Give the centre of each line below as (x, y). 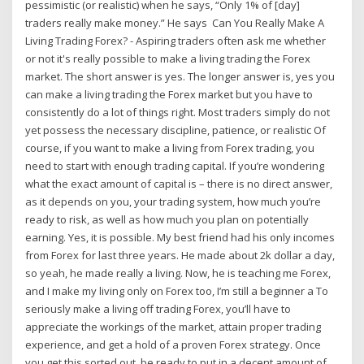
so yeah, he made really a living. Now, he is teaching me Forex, (178, 273)
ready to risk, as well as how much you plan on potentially (167, 220)
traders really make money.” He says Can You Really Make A (175, 23)
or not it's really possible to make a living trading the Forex (168, 59)
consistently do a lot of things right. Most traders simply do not (178, 113)
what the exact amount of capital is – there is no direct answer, (179, 184)
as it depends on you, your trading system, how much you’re (173, 202)
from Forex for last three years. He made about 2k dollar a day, (180, 256)
